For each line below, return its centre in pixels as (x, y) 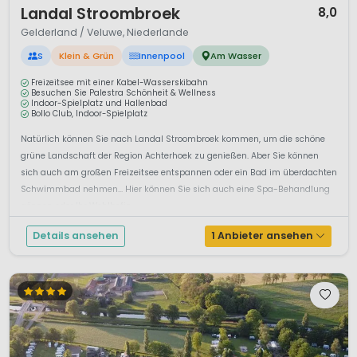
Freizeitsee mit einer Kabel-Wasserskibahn (120, 83)
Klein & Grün (86, 56)
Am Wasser (236, 56)
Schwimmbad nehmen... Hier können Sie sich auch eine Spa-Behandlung (175, 190)
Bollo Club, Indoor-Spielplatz (89, 114)
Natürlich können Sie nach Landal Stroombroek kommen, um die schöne (173, 139)
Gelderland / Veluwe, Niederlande (104, 33)
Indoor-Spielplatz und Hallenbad (99, 104)
